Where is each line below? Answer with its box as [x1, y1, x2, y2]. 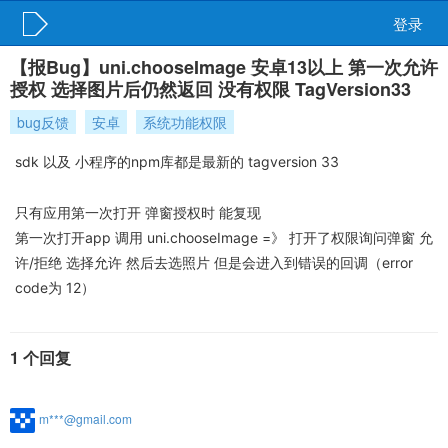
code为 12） [15, 279, 95, 296]
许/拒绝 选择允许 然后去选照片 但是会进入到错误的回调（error [15, 254, 413, 271]
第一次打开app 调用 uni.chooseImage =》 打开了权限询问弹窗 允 [15, 229, 433, 246]
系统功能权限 [143, 112, 227, 132]
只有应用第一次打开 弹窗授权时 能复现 [15, 204, 261, 221]
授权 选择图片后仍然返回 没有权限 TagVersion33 [10, 76, 411, 102]
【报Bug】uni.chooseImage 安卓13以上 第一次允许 [10, 54, 438, 80]
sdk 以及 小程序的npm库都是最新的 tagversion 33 [15, 153, 339, 170]
